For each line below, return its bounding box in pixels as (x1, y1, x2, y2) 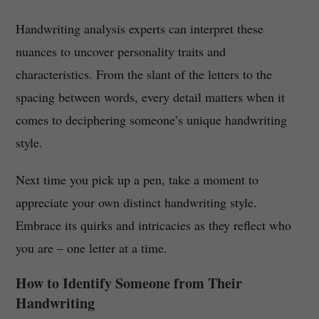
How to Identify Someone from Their (15, 273, 242, 294)
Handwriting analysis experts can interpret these (15, 20, 263, 38)
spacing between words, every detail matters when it (15, 88, 285, 106)
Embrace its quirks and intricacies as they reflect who (15, 216, 291, 234)
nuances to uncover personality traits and (15, 43, 226, 61)
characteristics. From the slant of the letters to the (15, 66, 272, 83)
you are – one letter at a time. (15, 239, 167, 257)
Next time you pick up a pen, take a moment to (15, 171, 258, 189)
